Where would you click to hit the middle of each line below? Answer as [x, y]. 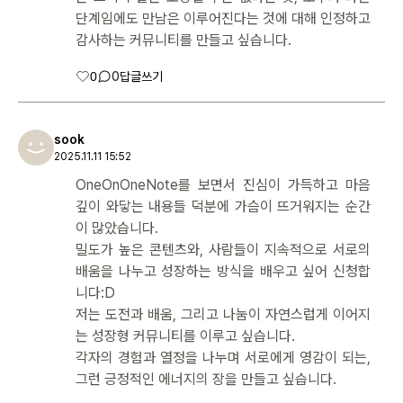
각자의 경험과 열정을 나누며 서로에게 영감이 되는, [223, 357]
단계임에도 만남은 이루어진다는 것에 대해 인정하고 [223, 18]
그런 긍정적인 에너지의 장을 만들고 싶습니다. [206, 379]
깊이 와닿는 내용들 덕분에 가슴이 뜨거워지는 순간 [223, 206]
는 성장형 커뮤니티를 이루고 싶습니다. [185, 336]
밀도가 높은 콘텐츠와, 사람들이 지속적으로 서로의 [223, 249]
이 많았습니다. [117, 228]
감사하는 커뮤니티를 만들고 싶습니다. [184, 40]
